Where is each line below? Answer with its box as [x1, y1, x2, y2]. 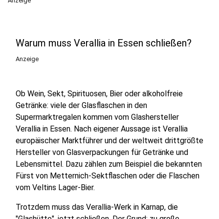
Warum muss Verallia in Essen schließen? [16, 37, 192, 49]
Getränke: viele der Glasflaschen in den [16, 101, 147, 110]
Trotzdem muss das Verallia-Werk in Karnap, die [16, 202, 178, 212]
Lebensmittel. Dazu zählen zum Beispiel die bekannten [16, 159, 202, 169]
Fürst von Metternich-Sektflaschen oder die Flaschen [16, 171, 199, 180]
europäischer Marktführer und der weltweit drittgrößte [16, 136, 203, 145]
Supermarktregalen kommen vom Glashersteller [16, 112, 179, 122]
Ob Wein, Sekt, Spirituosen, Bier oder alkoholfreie [16, 89, 183, 98]
